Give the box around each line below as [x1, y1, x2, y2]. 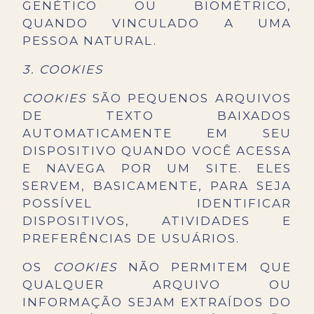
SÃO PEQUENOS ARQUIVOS [86, 91, 292, 106]
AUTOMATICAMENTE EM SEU [22, 126, 292, 141]
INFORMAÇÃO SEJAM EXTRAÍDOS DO [22, 295, 292, 310]
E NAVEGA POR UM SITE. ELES [22, 161, 292, 176]
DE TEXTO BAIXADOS [22, 109, 292, 123]
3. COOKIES [22, 62, 103, 77]
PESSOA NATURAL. [22, 34, 157, 48]
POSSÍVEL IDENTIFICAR [22, 196, 292, 211]
